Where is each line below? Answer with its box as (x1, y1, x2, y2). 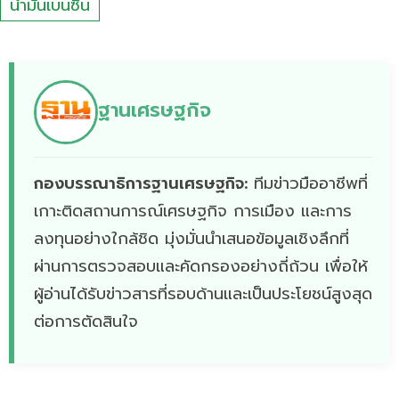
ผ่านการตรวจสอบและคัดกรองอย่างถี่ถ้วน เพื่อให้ (34, 254, 368, 280)
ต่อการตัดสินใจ (34, 309, 138, 335)
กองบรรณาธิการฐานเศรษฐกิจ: (34, 171, 248, 197)
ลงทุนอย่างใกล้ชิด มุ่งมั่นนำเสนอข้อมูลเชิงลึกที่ (34, 226, 349, 252)
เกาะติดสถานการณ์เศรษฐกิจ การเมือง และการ (34, 199, 352, 224)
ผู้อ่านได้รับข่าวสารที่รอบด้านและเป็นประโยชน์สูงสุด (34, 281, 372, 307)
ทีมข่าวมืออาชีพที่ (248, 171, 368, 197)
